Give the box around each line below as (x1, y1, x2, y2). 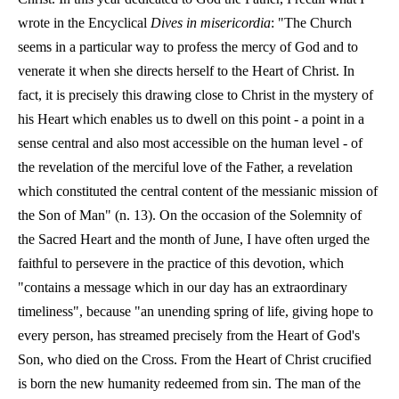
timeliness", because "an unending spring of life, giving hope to (18, 304, 373, 319)
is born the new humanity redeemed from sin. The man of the (18, 376, 361, 391)
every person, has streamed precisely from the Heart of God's (18, 328, 360, 343)
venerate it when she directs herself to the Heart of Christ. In (18, 63, 354, 78)
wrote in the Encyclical (18, 15, 151, 30)
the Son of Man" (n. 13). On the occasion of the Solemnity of (18, 208, 362, 223)
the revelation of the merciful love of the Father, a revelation (18, 159, 353, 175)
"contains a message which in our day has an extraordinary (18, 280, 347, 295)
